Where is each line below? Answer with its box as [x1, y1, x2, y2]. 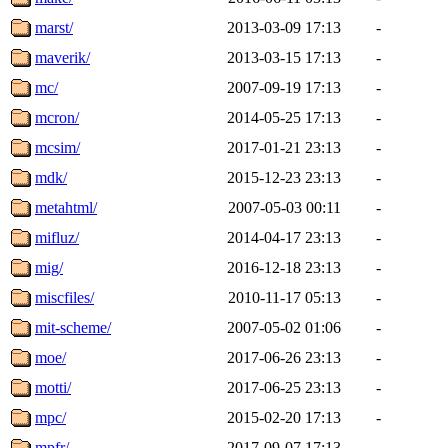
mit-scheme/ [35, 318, 111, 336]
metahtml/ [35, 198, 97, 216]
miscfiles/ [35, 288, 94, 306]
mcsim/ [35, 138, 80, 156]
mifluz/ [35, 228, 79, 246]
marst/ [35, 18, 73, 36]
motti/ [35, 378, 71, 396]
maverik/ [35, 48, 90, 66]
